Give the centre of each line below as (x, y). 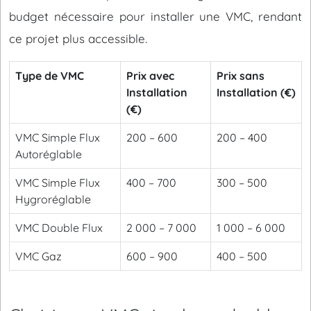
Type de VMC (50, 76)
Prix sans (241, 76)
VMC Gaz (39, 256)
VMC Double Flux (59, 228)
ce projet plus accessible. (78, 39)
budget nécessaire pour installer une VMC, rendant (155, 16)
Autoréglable (49, 154)
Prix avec (150, 76)
